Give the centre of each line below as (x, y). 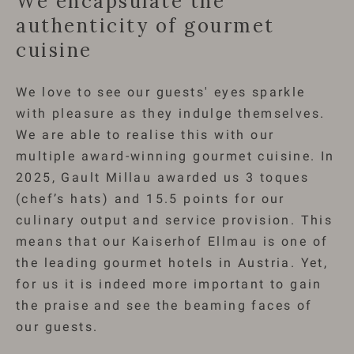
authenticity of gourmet (145, 26)
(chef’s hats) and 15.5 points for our (151, 199)
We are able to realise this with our (145, 135)
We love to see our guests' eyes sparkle (161, 92)
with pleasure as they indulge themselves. (171, 114)
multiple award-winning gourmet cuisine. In (175, 156)
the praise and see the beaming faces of (164, 306)
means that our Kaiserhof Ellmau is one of (172, 242)
